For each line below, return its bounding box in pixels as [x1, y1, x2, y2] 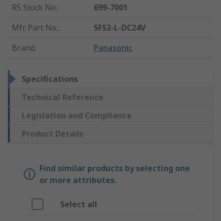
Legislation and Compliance [22, 110, 132, 121]
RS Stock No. [12, 2, 57, 13]
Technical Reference [22, 92, 104, 103]
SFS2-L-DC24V [94, 22, 146, 34]
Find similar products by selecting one [39, 163, 190, 174]
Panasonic [94, 42, 133, 54]
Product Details [22, 128, 83, 140]
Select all [60, 199, 97, 210]
